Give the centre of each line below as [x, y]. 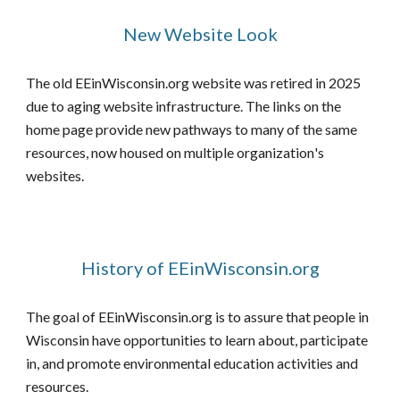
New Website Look [200, 34]
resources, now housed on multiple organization [171, 152]
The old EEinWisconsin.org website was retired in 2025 [194, 83]
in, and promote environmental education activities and [192, 363]
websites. [57, 175]
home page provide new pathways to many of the [176, 129]
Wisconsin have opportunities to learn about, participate [197, 340]
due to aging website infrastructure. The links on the [184, 106]
